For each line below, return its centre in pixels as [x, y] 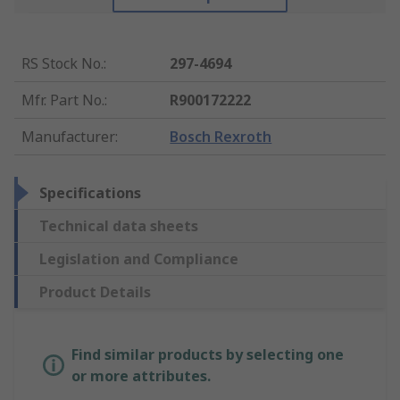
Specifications [90, 193]
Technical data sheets [119, 226]
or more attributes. [141, 376]
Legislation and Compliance [139, 259]
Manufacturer [68, 137]
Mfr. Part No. [63, 100]
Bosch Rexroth [221, 137]
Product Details [95, 292]
